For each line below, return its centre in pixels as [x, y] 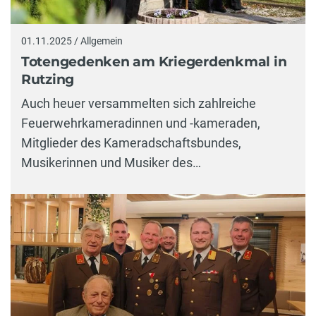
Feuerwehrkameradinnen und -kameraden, [141, 123]
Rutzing [48, 80]
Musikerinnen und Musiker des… [111, 162]
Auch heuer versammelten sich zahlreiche [139, 103]
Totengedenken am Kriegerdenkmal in [154, 62]
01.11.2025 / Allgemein [72, 41]
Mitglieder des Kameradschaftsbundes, [131, 142]
